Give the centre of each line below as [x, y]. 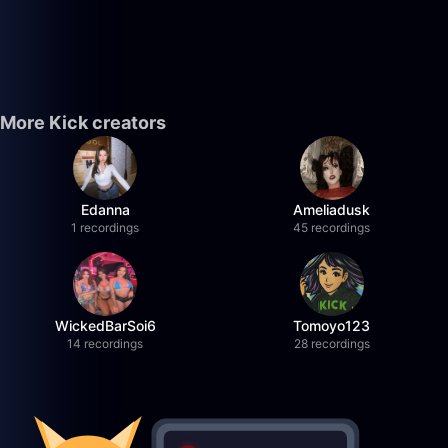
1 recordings [105, 227]
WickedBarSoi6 [105, 325]
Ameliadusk [332, 209]
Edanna [105, 209]
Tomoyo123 [332, 325]
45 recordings [332, 227]
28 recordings [331, 343]
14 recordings [105, 343]
